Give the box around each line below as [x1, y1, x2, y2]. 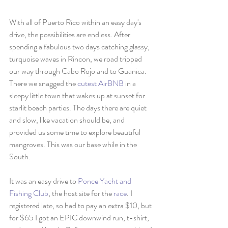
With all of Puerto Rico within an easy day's [9, 16, 143, 28]
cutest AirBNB [77, 77, 124, 89]
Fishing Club [9, 187, 48, 199]
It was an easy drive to [9, 175, 78, 187]
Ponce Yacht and [78, 175, 133, 187]
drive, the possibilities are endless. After [9, 28, 132, 40]
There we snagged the [9, 77, 77, 89]
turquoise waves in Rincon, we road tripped [9, 53, 144, 65]
